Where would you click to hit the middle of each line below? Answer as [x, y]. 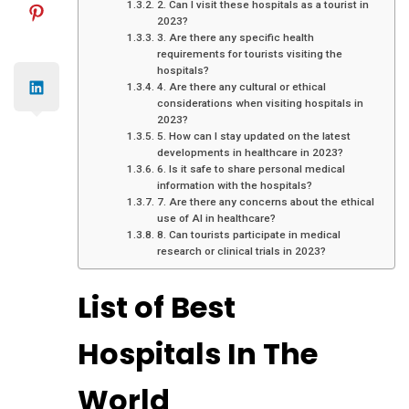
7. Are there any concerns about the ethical [265, 202]
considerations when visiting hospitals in [260, 104]
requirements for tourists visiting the [249, 54]
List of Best [157, 308]
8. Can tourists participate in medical [248, 235]
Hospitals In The [198, 354]
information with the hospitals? [234, 186]
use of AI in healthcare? [216, 219]
